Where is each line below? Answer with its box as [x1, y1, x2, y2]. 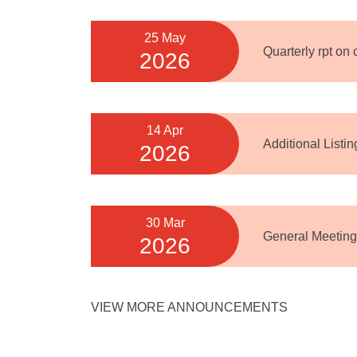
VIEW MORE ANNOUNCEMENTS [91, 300, 291, 314]
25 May [144, 31, 186, 45]
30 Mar [145, 216, 185, 229]
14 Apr [147, 124, 183, 137]
